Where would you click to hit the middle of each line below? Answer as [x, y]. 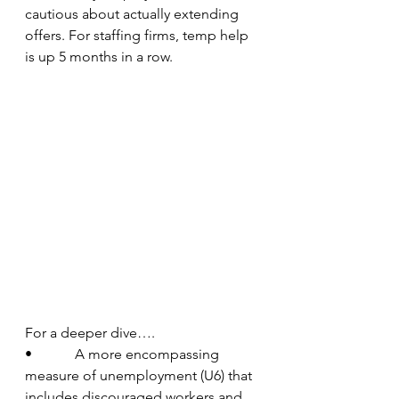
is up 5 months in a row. [102, 57]
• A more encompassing [124, 354]
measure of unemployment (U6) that [140, 375]
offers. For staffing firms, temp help [138, 35]
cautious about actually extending [134, 14]
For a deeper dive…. [90, 332]
